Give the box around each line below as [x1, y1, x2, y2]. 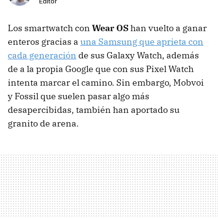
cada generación [8, 50, 76, 61]
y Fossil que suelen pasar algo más [8, 91, 149, 102]
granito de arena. [8, 118, 79, 129]
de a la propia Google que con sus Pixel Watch [8, 63, 194, 75]
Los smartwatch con [8, 22, 92, 34]
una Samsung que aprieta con [80, 36, 203, 48]
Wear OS [92, 22, 128, 34]
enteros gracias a [8, 36, 80, 48]
